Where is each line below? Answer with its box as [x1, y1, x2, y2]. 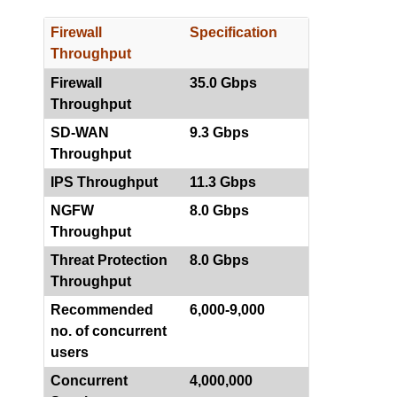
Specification [190, 25, 277, 41]
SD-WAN [51, 125, 109, 141]
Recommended [51, 302, 153, 318]
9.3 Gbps [190, 125, 249, 141]
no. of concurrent [51, 323, 167, 339]
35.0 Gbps [190, 75, 257, 91]
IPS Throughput [51, 175, 158, 191]
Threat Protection [51, 253, 167, 269]
